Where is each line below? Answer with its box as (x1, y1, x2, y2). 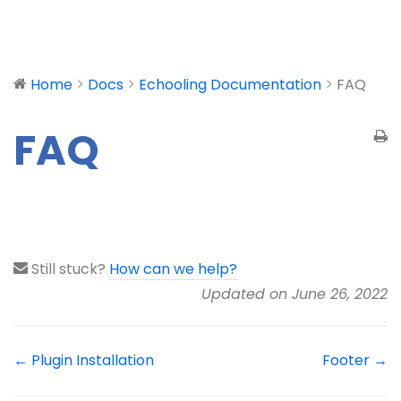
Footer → (322, 349, 388, 371)
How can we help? (109, 258, 237, 279)
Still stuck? (28, 258, 109, 279)
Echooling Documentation (139, 74, 321, 95)
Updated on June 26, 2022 (201, 283, 388, 304)
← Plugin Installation (13, 349, 154, 371)
